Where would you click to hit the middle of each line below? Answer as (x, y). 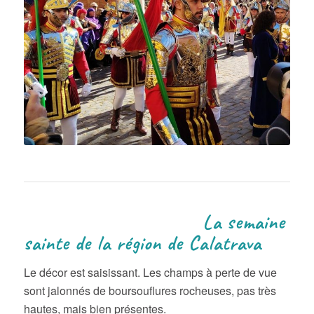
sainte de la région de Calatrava (142, 243)
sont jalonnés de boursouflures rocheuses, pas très (150, 290)
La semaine (154, 222)
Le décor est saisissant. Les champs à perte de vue (150, 272)
